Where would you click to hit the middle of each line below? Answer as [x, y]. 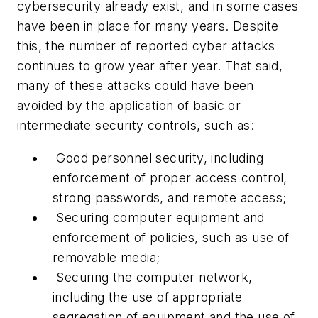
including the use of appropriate [148, 297]
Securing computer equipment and [159, 217]
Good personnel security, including [158, 158]
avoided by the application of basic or [129, 106]
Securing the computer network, [153, 277]
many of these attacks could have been [136, 86]
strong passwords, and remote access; [170, 197]
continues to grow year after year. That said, [150, 66]
